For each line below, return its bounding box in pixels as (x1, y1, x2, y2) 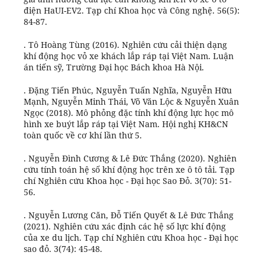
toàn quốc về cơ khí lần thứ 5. (23, 130, 142, 141)
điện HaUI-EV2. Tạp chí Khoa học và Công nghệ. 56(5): (23, 5, 240, 17)
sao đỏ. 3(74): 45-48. (23, 243, 102, 255)
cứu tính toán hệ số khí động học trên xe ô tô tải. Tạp (23, 164, 235, 176)
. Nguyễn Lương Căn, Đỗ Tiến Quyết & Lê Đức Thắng (23, 209, 234, 221)
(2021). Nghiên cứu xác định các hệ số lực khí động (23, 221, 226, 232)
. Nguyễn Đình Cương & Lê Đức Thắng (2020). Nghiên (23, 153, 237, 164)
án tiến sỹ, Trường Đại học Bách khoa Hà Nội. (23, 62, 204, 73)
